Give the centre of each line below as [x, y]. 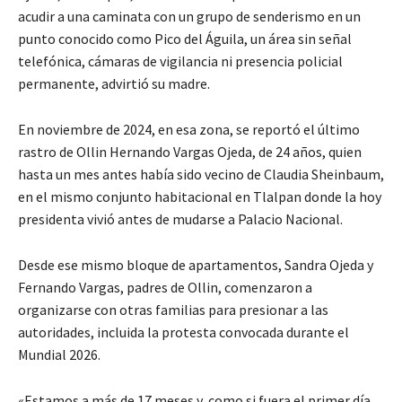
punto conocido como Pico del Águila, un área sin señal [185, 39]
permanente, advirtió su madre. [114, 84]
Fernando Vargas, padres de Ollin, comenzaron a [165, 288]
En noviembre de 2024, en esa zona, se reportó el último [189, 130]
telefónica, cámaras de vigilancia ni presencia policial [180, 61]
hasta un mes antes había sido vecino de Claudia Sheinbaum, [201, 175]
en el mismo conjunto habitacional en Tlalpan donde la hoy [200, 197]
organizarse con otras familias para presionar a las [173, 310]
